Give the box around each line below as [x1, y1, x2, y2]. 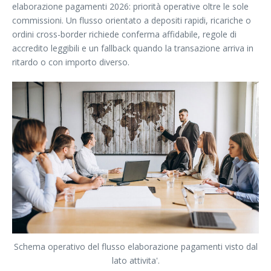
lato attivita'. [111, 255, 160, 267]
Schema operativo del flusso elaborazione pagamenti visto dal [13, 241, 258, 253]
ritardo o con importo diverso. [12, 56, 129, 68]
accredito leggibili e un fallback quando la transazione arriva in [12, 42, 253, 54]
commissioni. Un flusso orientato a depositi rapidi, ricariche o [12, 15, 251, 27]
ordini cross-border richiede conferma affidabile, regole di [12, 28, 237, 41]
